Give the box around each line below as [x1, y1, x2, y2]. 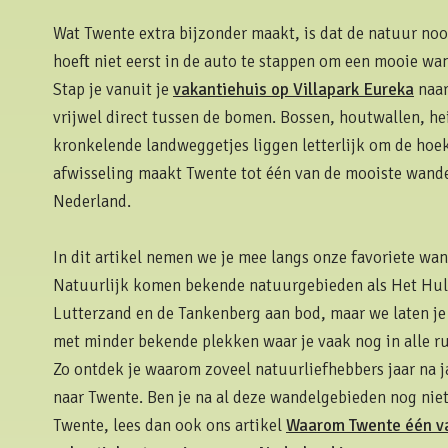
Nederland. [53, 191, 131, 213]
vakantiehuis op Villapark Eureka [173, 79, 414, 101]
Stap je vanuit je [53, 79, 173, 101]
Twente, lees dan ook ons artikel [53, 415, 286, 437]
